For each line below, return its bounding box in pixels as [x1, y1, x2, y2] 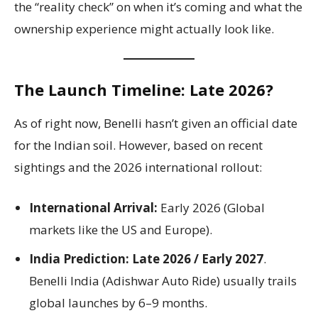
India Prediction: [29, 251, 129, 268]
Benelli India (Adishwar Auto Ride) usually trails [29, 273, 297, 290]
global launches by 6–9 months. [29, 295, 207, 312]
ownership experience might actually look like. [14, 21, 274, 38]
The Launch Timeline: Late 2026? [14, 79, 273, 101]
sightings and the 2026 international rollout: [14, 159, 262, 176]
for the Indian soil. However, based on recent [14, 137, 263, 154]
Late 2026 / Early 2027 [132, 251, 263, 268]
